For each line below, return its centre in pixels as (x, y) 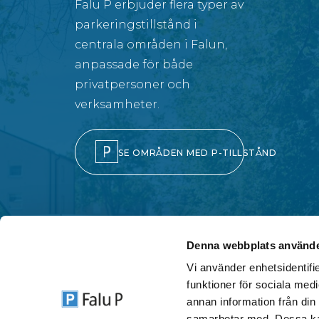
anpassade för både (134, 64)
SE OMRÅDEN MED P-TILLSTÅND (198, 153)
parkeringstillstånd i (136, 25)
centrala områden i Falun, (151, 45)
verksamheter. (117, 104)
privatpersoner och (132, 84)
